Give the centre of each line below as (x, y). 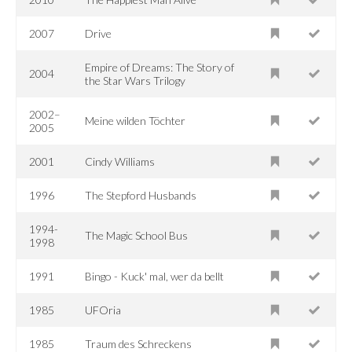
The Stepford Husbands (141, 195)
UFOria (103, 310)
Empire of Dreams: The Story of (160, 67)
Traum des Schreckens (139, 343)
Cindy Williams (120, 161)
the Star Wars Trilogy (136, 80)
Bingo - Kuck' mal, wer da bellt (155, 276)
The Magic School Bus (137, 235)
